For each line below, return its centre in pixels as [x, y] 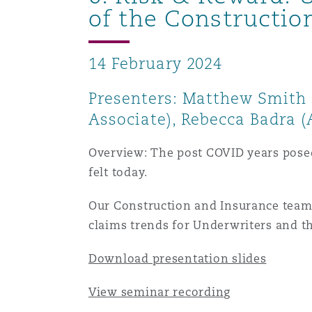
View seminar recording [159, 292]
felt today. [118, 172]
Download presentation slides [177, 259]
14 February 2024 [155, 63]
